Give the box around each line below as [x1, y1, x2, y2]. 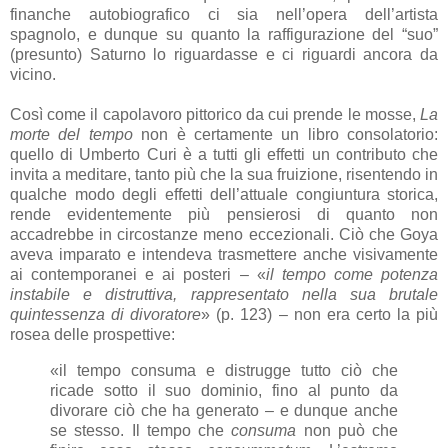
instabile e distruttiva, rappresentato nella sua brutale [10, 286, 438, 304]
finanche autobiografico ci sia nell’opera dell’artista [10, 6, 438, 24]
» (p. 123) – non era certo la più [201, 306, 439, 324]
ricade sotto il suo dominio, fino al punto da [50, 382, 398, 400]
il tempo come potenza [265, 266, 439, 284]
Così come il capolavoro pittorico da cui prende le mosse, [10, 106, 420, 124]
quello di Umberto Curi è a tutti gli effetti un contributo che [10, 146, 438, 164]
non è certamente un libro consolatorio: [132, 126, 438, 144]
